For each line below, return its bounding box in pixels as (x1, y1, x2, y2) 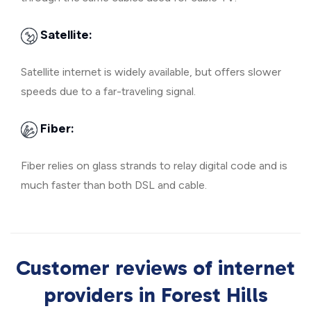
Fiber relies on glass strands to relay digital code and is (21, 159, 287, 172)
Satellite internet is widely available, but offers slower (21, 65, 281, 78)
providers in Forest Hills (43, 283, 268, 308)
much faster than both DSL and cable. (21, 178, 207, 192)
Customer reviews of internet (16, 255, 295, 280)
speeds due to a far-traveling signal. (21, 85, 196, 98)
